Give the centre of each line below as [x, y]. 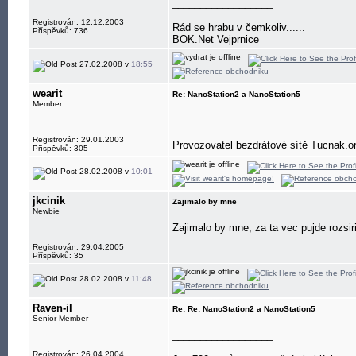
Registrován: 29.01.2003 [78, 139]
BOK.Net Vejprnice [216, 39]
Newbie [46, 211]
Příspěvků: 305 [60, 148]
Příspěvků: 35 [58, 255]
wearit [47, 93]
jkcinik [49, 201]
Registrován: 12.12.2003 [78, 22]
